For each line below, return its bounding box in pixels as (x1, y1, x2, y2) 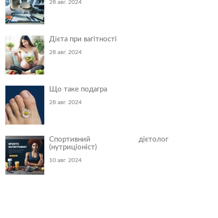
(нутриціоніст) (49, 144, 97, 151)
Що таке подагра (49, 86, 107, 93)
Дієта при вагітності (49, 36, 117, 43)
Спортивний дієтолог (49, 136, 168, 144)
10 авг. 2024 (49, 157, 82, 163)
